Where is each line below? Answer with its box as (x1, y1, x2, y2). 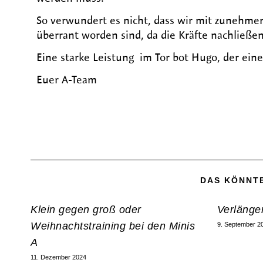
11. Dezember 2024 (31, 254, 86, 261)
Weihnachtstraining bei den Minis (31, 220, 195, 232)
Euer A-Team (36, 73, 97, 86)
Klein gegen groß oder (31, 204, 141, 215)
